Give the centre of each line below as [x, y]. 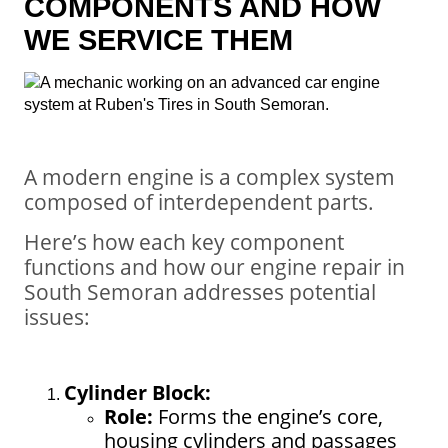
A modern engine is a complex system [209, 177]
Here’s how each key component [184, 241]
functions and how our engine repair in [214, 266]
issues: [57, 316]
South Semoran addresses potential [200, 291]
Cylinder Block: [137, 392]
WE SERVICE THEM [158, 39]
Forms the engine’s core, [268, 416]
